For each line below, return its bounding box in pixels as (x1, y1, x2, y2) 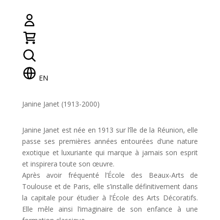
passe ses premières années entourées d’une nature (22, 137, 198, 146)
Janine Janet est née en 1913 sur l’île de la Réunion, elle (22, 125, 198, 135)
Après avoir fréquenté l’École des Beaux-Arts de (22, 170, 198, 180)
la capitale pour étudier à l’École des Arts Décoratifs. (22, 193, 198, 203)
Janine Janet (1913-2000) (22, 99, 100, 109)
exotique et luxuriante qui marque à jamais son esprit (22, 148, 198, 158)
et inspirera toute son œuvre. (22, 159, 114, 169)
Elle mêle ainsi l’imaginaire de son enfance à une (22, 204, 198, 214)
